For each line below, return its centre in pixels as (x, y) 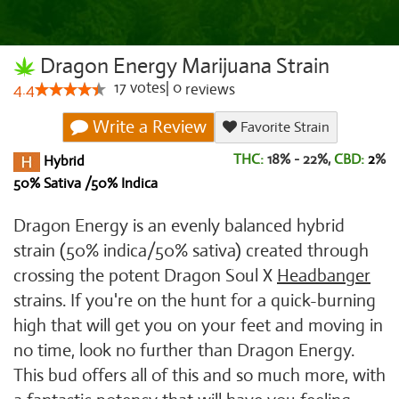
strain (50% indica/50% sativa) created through (191, 251)
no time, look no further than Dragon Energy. (184, 350)
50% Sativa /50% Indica (85, 183)
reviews (208, 90)
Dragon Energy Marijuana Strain (183, 66)
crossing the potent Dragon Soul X (145, 276)
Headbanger (324, 276)
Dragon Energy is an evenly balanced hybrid (179, 226)
